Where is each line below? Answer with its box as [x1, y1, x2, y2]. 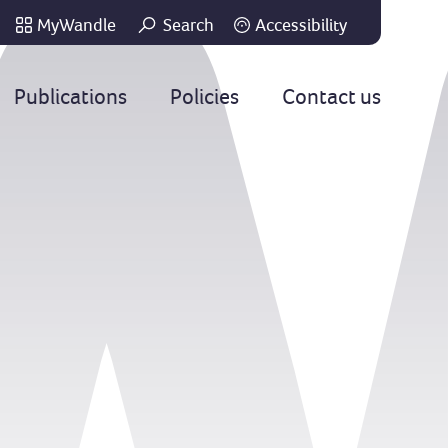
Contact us [281, 83, 381, 109]
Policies [169, 83, 239, 109]
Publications [13, 83, 127, 109]
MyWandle [36, 15, 116, 35]
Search [162, 15, 214, 35]
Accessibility [254, 15, 347, 35]
